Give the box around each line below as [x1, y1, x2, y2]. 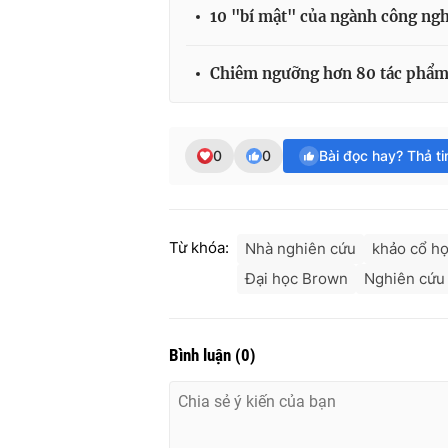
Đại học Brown [245, 269, 348, 289]
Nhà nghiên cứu [245, 239, 356, 259]
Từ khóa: [169, 238, 229, 258]
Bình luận [169, 345, 235, 366]
